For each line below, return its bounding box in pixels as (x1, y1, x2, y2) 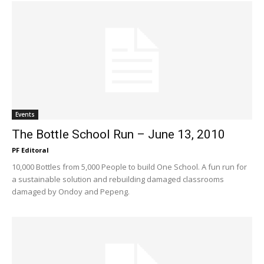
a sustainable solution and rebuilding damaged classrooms (12, 174, 224, 185)
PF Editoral (12, 146, 49, 155)
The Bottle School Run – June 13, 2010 (12, 127, 225, 142)
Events (15, 110, 35, 119)
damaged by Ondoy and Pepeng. (12, 186, 130, 197)
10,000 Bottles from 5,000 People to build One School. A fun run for (12, 161, 247, 173)
